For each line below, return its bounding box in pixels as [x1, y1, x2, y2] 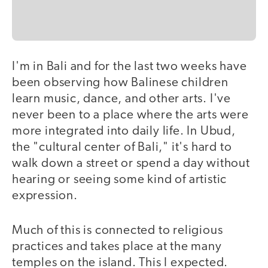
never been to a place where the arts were [12, 108, 249, 121]
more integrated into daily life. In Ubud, [12, 124, 236, 138]
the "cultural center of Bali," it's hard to [12, 141, 232, 154]
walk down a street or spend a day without [12, 157, 250, 170]
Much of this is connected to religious [12, 224, 223, 237]
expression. [12, 189, 78, 202]
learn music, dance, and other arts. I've [12, 92, 231, 105]
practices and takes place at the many [12, 240, 222, 254]
